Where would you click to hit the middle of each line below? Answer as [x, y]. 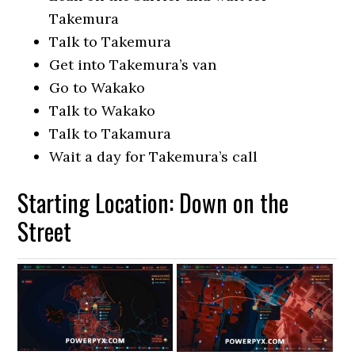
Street [45, 231]
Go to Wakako [97, 88]
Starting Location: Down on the [153, 202]
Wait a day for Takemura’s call [154, 157]
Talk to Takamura [111, 134]
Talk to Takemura [111, 42]
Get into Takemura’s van [133, 65]
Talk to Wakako [103, 111]
